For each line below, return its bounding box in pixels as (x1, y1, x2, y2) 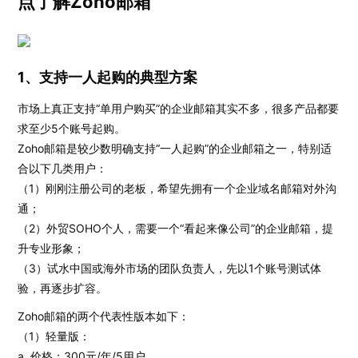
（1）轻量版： (18, 329, 91, 343)
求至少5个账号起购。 (18, 121, 126, 135)
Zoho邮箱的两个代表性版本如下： (18, 309, 190, 323)
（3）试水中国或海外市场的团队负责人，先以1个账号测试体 (18, 261, 322, 275)
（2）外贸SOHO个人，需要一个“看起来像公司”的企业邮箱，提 (18, 221, 334, 235)
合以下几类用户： (18, 161, 108, 175)
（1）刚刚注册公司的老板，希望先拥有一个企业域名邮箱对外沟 (18, 181, 337, 195)
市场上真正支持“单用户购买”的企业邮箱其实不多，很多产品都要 (18, 101, 340, 115)
